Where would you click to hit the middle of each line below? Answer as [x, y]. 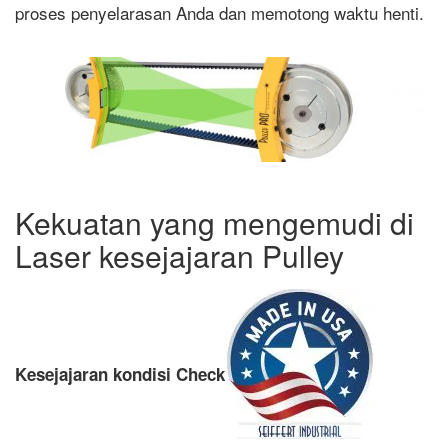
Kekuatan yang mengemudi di [214, 222]
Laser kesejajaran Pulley [179, 255]
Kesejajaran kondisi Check [120, 374]
